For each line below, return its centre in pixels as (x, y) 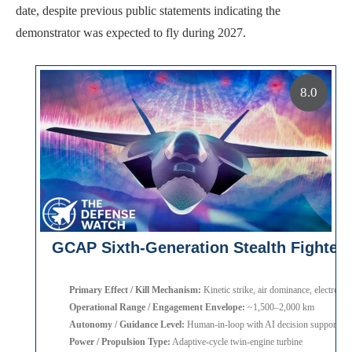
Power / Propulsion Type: (120, 342)
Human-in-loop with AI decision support (262, 325)
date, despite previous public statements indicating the (148, 11)
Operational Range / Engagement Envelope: (157, 308)
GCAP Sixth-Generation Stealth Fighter (198, 248)
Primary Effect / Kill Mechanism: (135, 290)
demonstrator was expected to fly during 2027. (131, 33)
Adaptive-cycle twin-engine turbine (236, 342)
